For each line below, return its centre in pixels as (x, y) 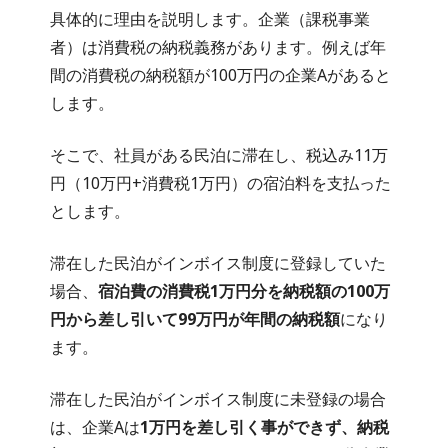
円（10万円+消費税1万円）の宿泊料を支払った (220, 182)
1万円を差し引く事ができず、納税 (264, 426)
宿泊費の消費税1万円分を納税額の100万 (244, 290)
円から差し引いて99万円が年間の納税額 (195, 318)
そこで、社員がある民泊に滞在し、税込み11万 (219, 154)
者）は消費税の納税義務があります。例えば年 (218, 46)
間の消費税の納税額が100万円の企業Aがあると (220, 74)
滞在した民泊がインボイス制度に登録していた (218, 262)
